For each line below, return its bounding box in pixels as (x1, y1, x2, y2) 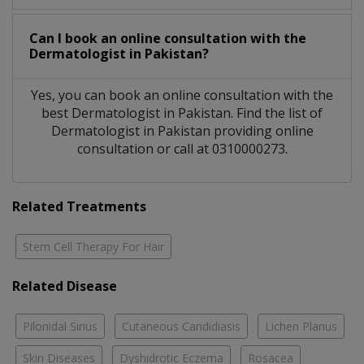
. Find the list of (231, 103, 323, 122)
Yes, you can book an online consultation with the (31, 85, 333, 104)
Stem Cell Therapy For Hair (23, 238, 164, 254)
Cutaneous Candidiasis (122, 318, 240, 334)
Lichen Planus (265, 318, 337, 334)
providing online (210, 121, 314, 140)
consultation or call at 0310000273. (76, 139, 288, 158)
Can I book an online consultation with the (29, 28, 306, 47)
